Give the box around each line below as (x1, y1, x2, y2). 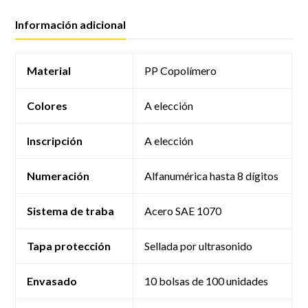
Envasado (27, 274, 78, 287)
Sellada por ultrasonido (144, 239, 253, 252)
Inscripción (27, 134, 83, 147)
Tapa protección (27, 239, 111, 252)
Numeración (27, 169, 90, 182)
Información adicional (15, 18, 126, 31)
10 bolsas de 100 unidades (144, 274, 269, 287)
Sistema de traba (27, 204, 115, 217)
